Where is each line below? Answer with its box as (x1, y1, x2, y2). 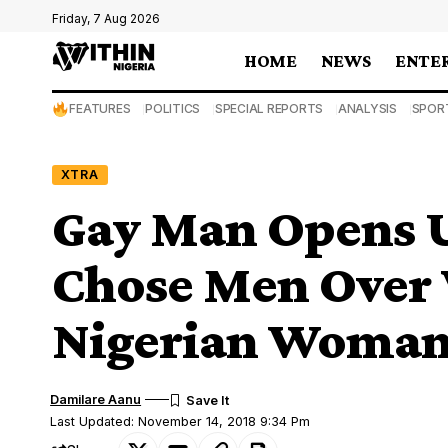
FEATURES (69, 101, 131, 116)
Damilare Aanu (50, 391, 142, 407)
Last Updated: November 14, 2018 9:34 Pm (50, 413, 311, 429)
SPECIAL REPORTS (214, 101, 324, 116)
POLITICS (145, 101, 201, 116)
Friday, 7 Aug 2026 (52, 11, 160, 26)
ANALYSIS (337, 101, 397, 116)
